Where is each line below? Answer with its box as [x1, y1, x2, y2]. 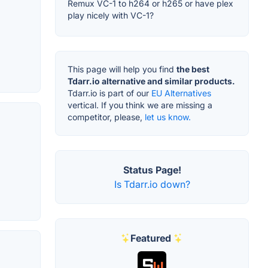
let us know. [145, 112, 191, 123]
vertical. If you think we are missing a [68, 100, 212, 111]
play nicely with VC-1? [68, 10, 154, 21]
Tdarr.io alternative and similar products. [68, 76, 235, 87]
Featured [130, 232, 171, 245]
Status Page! [123, 164, 181, 176]
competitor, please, [68, 112, 145, 123]
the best [176, 64, 209, 75]
